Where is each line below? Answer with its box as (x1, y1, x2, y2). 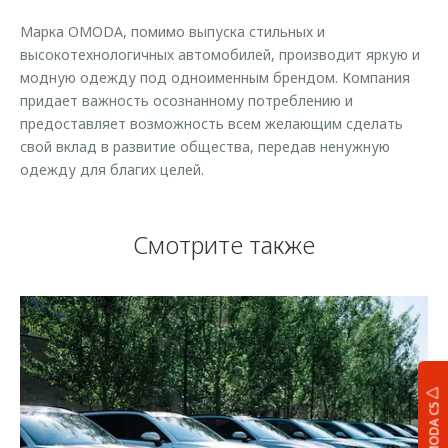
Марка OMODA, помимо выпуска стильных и (20, 22, 325, 41)
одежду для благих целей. (20, 160, 204, 179)
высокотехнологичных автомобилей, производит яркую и (20, 45, 420, 64)
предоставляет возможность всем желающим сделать (20, 114, 403, 133)
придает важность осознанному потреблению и (20, 91, 353, 110)
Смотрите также (133, 228, 315, 261)
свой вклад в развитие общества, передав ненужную (20, 137, 390, 156)
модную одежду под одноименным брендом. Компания (20, 68, 410, 87)
